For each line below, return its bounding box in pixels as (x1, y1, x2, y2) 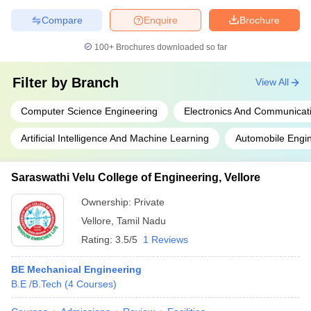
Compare (41, 14, 83, 26)
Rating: (81, 234, 115, 245)
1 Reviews (143, 234, 188, 245)
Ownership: (81, 196, 134, 208)
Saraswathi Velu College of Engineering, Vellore (11, 171, 260, 183)
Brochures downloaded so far (114, 42, 227, 52)
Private (134, 196, 165, 208)
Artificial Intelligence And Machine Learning (21, 133, 209, 144)
